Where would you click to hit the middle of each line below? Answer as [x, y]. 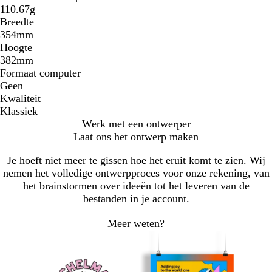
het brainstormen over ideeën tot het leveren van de [136, 186]
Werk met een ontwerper [136, 124]
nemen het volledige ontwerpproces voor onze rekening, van [136, 173]
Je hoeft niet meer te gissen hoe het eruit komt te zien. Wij [136, 161]
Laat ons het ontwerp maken [136, 137]
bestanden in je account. [136, 199]
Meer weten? [136, 223]
